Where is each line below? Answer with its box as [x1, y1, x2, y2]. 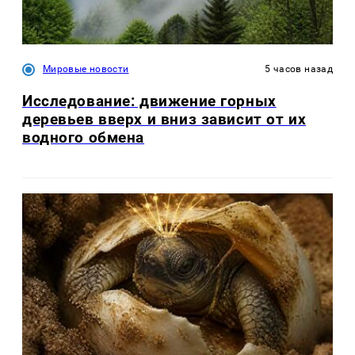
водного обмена [22, 128, 145, 147]
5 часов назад [265, 63, 333, 75]
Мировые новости [43, 63, 129, 75]
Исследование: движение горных [22, 91, 277, 110]
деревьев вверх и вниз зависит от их [22, 109, 307, 128]
